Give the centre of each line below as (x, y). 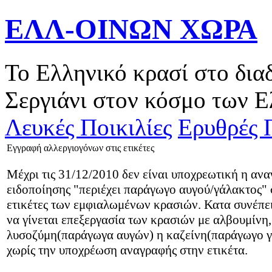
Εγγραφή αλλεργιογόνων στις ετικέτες (80, 148)
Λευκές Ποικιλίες (88, 127)
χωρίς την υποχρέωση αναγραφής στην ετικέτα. (127, 250)
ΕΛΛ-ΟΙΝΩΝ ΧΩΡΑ (131, 29)
